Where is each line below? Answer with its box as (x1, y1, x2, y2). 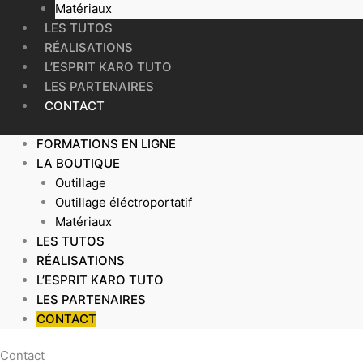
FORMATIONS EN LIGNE (36, 135, 176, 152)
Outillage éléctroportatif (54, 194, 192, 210)
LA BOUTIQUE (36, 155, 120, 171)
